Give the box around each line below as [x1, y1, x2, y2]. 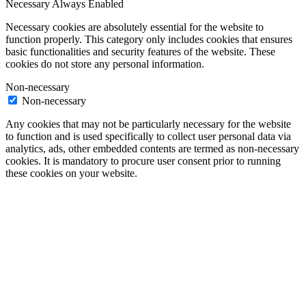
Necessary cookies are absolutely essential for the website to [5, 20, 264, 33]
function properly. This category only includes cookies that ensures [5, 33, 292, 45]
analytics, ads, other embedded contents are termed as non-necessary [5, 142, 299, 154]
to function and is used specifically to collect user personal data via [5, 130, 291, 142]
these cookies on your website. [5, 167, 137, 179]
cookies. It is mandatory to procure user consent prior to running [5, 154, 281, 167]
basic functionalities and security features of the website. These [5, 45, 275, 57]
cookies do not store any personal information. [5, 57, 204, 70]
